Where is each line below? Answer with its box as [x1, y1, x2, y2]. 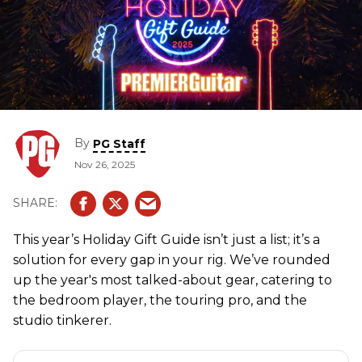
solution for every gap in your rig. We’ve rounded [13, 251, 330, 267]
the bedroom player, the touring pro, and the [13, 292, 307, 308]
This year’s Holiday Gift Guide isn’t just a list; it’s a [13, 231, 320, 247]
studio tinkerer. [13, 312, 112, 328]
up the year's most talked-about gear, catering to [13, 271, 332, 288]
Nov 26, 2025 [74, 158, 135, 170]
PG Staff [93, 136, 145, 151]
